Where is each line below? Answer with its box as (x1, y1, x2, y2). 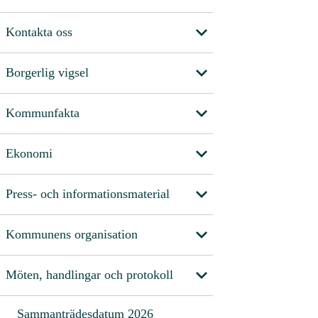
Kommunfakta (6, 106, 79, 121)
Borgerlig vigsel (6, 65, 89, 80)
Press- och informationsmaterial (6, 187, 170, 202)
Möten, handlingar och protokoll (6, 268, 173, 283)
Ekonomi (6, 146, 53, 161)
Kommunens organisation (6, 227, 138, 242)
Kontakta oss (6, 25, 72, 40)
